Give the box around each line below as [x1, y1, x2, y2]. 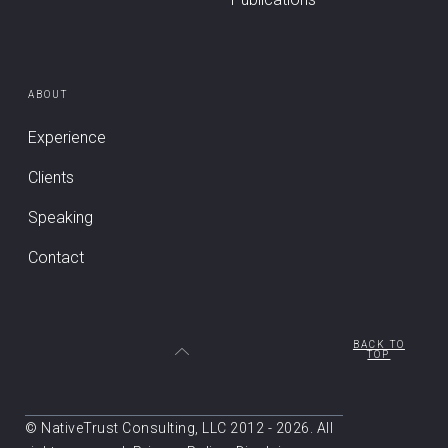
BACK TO [352, 339, 405, 351]
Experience [28, 128, 106, 148]
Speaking [28, 208, 93, 228]
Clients [28, 168, 74, 188]
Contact [28, 248, 84, 268]
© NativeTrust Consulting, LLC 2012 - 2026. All [25, 420, 333, 437]
